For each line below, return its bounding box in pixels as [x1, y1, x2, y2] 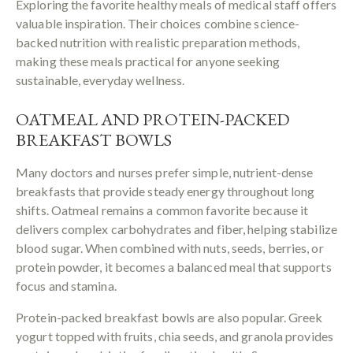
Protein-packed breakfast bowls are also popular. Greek [16, 309, 323, 325]
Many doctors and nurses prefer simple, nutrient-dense [16, 164, 314, 180]
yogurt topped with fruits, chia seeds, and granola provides [16, 328, 333, 344]
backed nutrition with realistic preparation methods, [16, 34, 300, 50]
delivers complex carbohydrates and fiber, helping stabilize [16, 221, 337, 236]
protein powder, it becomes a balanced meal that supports [16, 258, 332, 274]
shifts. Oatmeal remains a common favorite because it [16, 202, 309, 217]
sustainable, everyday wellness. [16, 72, 185, 87]
